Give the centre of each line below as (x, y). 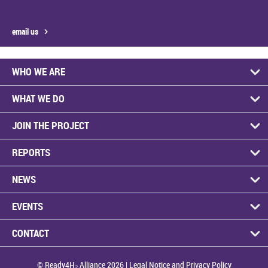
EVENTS (28, 206)
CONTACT (31, 233)
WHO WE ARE (39, 71)
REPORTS (31, 152)
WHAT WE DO (38, 98)
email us (25, 31)
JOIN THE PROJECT (51, 125)
